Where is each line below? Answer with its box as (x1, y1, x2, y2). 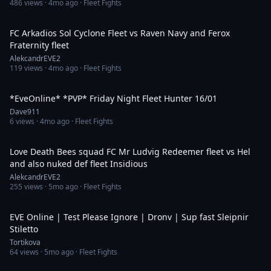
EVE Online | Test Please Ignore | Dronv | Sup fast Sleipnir (10, 211, 249, 223)
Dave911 (10, 106, 40, 117)
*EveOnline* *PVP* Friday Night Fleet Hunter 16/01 (90, 93, 217, 104)
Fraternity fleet (10, 39, 69, 51)
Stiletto (10, 223, 38, 235)
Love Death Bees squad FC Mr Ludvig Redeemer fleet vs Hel (10, 146, 250, 157)
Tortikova (10, 237, 41, 247)
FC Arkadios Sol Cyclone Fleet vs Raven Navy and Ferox (10, 27, 230, 39)
